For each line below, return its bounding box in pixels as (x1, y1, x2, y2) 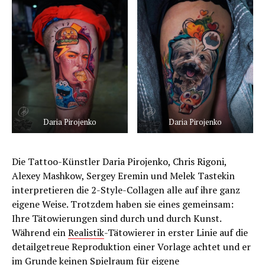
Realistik (68, 226, 104, 239)
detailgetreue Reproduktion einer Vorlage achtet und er (12, 240, 251, 253)
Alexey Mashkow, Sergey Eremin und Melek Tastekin (12, 169, 235, 182)
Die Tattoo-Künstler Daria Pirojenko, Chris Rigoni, (12, 155, 227, 168)
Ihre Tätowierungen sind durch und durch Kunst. (12, 212, 221, 225)
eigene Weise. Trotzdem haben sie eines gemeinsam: (12, 198, 234, 211)
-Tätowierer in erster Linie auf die (104, 226, 248, 239)
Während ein (12, 226, 68, 239)
